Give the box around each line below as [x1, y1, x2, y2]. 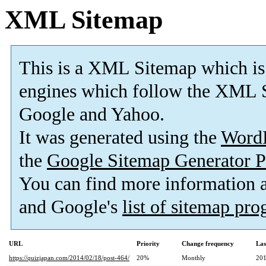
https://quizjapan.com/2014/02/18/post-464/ [9, 254, 129, 262]
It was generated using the [19, 127, 221, 148]
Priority [137, 240, 160, 248]
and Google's [19, 197, 122, 218]
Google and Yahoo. [19, 104, 164, 125]
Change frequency [182, 240, 234, 248]
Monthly [182, 254, 205, 262]
